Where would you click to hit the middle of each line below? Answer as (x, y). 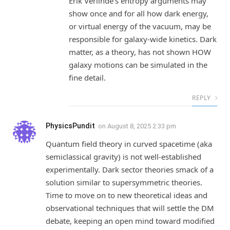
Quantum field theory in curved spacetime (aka (129, 143)
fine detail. (87, 77)
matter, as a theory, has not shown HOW (140, 52)
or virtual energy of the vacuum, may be (140, 26)
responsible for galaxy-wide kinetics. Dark (143, 39)
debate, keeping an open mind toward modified (130, 221)
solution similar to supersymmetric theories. (124, 182)
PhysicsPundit (70, 126)
